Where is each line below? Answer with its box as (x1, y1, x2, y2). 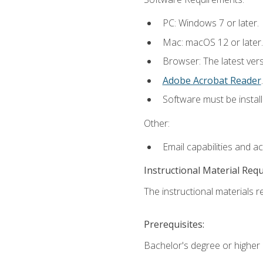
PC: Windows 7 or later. (162, 16, 259, 30)
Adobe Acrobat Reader (162, 73, 261, 87)
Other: (143, 116, 170, 130)
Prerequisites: (143, 218, 204, 231)
